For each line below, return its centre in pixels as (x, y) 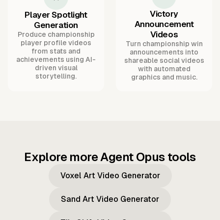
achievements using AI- (56, 60)
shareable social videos (164, 61)
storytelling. (56, 76)
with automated (164, 69)
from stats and (56, 51)
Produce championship (56, 35)
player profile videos (56, 43)
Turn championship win (164, 44)
